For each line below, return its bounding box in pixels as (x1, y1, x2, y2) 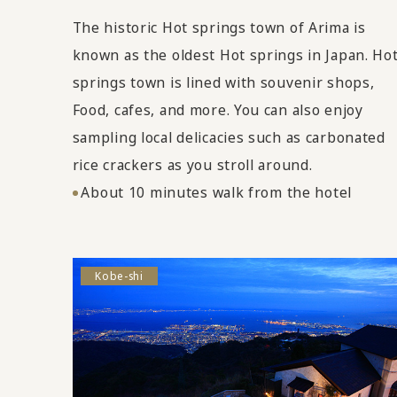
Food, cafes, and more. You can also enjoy (72, 100, 363, 121)
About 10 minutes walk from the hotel (81, 183, 352, 203)
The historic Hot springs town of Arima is (72, 18, 366, 38)
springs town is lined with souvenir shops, (72, 73, 375, 93)
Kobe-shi (95, 269, 144, 284)
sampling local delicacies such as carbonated (72, 128, 385, 148)
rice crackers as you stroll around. (72, 155, 313, 175)
